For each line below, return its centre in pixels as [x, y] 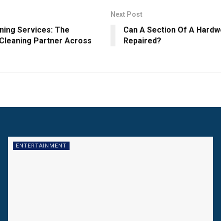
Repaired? [142, 41]
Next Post [127, 14]
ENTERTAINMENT [41, 146]
